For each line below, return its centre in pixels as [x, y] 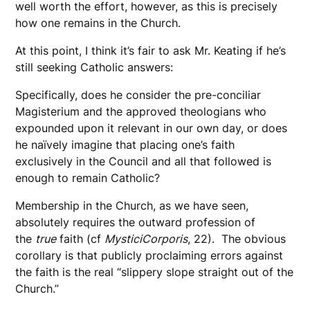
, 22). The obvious [237, 238]
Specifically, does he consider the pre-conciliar [138, 94]
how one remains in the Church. [98, 22]
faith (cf [81, 238]
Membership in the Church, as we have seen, [132, 205]
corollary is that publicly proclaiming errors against [149, 255]
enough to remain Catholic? [90, 177]
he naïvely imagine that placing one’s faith [125, 144]
